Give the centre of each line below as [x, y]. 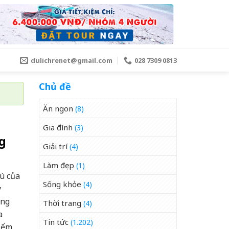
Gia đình [58, 127]
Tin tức [56, 222]
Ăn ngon [58, 108]
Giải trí [55, 146]
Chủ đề [55, 86]
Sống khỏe [62, 184]
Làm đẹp [59, 165]
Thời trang [62, 203]
